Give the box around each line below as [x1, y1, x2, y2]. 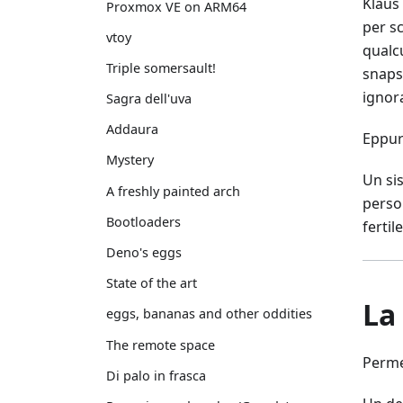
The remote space [106, 336, 215, 354]
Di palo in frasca [106, 366, 206, 384]
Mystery [106, 151, 154, 169]
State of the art [106, 274, 197, 292]
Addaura [106, 121, 158, 139]
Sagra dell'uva [106, 90, 192, 108]
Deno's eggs [106, 244, 182, 261]
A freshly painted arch [106, 182, 240, 200]
